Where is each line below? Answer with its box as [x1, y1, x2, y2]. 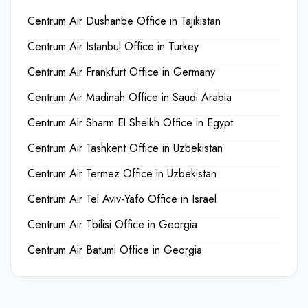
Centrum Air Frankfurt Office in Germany [27, 64, 215, 80]
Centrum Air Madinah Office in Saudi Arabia [27, 89, 232, 105]
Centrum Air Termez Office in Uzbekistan [27, 166, 217, 181]
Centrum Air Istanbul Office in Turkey [27, 38, 199, 54]
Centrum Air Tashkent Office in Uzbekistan [27, 140, 223, 156]
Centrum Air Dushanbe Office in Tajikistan [27, 13, 221, 29]
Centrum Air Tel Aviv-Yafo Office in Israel [27, 191, 217, 207]
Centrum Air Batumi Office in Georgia [27, 242, 202, 258]
